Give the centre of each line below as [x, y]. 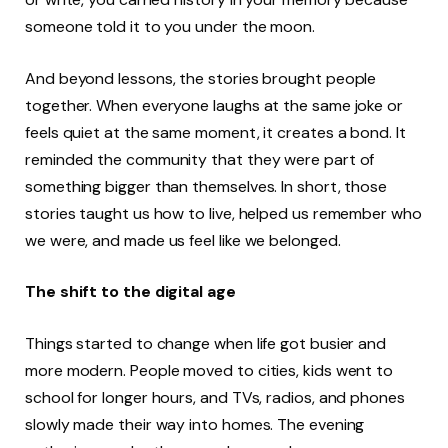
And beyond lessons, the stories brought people [201, 78]
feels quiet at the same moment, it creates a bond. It [215, 132]
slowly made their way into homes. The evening [195, 424]
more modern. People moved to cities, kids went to [209, 370]
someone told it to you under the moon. [170, 27]
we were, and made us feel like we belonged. [183, 240]
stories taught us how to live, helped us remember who [223, 213]
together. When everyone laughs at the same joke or [214, 105]
